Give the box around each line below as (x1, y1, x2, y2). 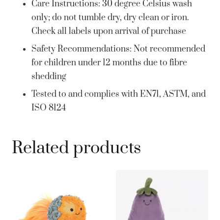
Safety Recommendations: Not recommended (31, 43, 205, 55)
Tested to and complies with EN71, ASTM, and (31, 88, 206, 100)
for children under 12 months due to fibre (31, 57, 187, 68)
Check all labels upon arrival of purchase (31, 26, 186, 37)
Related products (12, 137, 141, 159)
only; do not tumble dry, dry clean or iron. (31, 12, 189, 23)
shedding (31, 71, 66, 82)
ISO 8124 (31, 102, 66, 113)
